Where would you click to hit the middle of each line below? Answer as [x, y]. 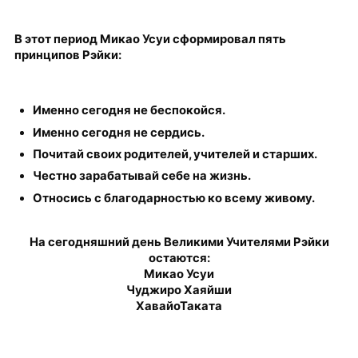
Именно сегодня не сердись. [119, 132]
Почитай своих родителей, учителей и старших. [175, 154]
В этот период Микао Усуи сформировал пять [151, 39]
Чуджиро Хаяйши [179, 290]
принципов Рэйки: [68, 55]
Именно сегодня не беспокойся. [129, 111]
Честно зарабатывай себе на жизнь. [142, 176]
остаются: [179, 258]
